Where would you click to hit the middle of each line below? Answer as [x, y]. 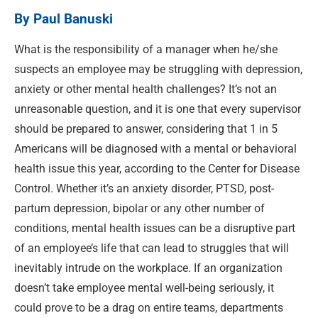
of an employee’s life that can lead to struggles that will [152, 248]
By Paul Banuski [64, 19]
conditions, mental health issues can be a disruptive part [155, 228]
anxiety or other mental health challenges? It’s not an [146, 89]
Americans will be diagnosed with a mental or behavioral [155, 148]
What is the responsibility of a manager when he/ [137, 49]
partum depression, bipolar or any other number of [139, 208]
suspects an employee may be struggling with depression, [158, 69]
